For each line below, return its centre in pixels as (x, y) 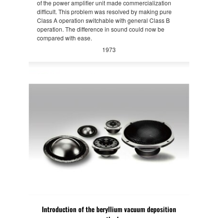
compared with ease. (64, 37)
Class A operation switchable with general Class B (103, 20)
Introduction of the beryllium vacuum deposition (109, 209)
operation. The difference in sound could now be (100, 29)
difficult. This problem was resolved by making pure (104, 11)
